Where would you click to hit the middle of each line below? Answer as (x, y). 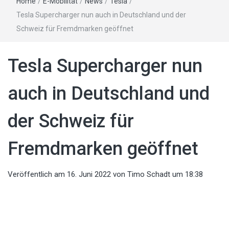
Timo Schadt (149, 174)
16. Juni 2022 (89, 174)
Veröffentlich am (37, 174)
